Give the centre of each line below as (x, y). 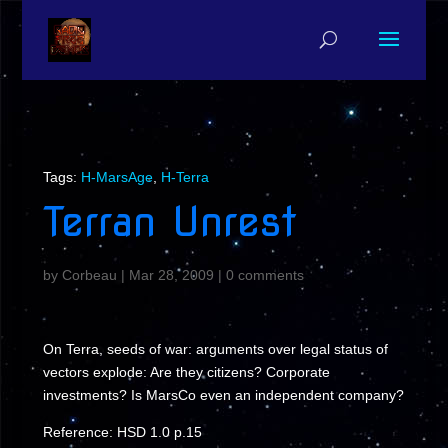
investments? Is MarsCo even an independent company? (223, 395)
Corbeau (89, 275)
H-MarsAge (116, 177)
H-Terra (184, 177)
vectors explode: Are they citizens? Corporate (186, 372)
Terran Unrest (169, 221)
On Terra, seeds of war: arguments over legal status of (215, 349)
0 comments (264, 275)
